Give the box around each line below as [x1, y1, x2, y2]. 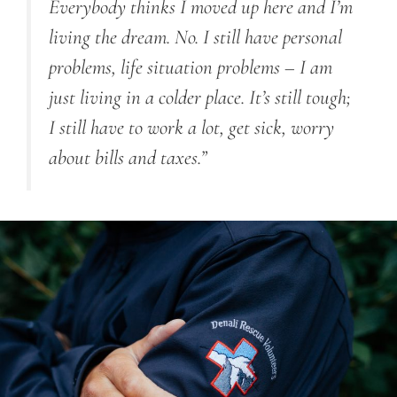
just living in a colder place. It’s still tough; [49, 84, 351, 110]
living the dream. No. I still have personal [49, 24, 342, 50]
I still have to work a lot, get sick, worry [49, 114, 334, 140]
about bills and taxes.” [49, 144, 207, 170]
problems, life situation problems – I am [49, 54, 332, 80]
